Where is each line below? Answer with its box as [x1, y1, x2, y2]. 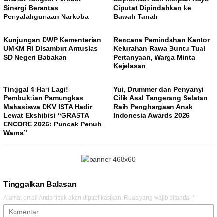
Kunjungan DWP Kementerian [3, 36, 101, 44]
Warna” [3, 129, 27, 137]
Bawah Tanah [113, 13, 158, 21]
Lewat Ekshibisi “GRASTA [3, 111, 89, 120]
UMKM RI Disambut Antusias [3, 45, 98, 53]
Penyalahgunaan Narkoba [3, 13, 89, 21]
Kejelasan [113, 62, 146, 70]
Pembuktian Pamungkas [3, 94, 83, 102]
